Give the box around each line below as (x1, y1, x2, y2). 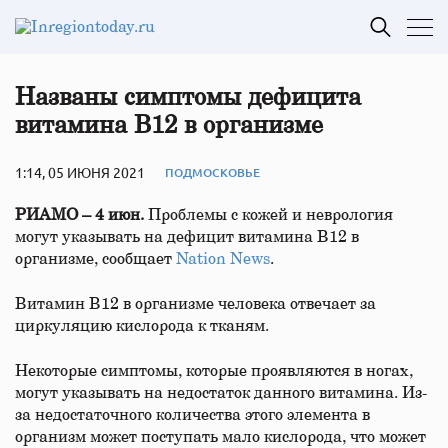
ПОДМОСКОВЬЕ (165, 163, 260, 181)
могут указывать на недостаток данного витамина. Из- (15, 385, 427, 401)
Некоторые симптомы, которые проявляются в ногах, (15, 363, 413, 379)
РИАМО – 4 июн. (15, 207, 148, 223)
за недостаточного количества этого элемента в (15, 407, 370, 423)
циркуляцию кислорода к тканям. (15, 318, 269, 334)
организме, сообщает (15, 251, 176, 267)
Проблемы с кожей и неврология (148, 207, 393, 223)
